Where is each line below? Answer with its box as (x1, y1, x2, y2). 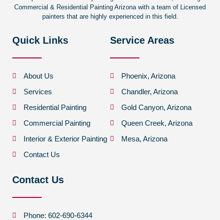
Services (23, 87, 52, 96)
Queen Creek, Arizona (121, 119, 192, 128)
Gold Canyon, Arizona (121, 103, 192, 112)
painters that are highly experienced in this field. (42, 12, 178, 20)
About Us (23, 72, 54, 81)
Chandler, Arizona (121, 87, 178, 96)
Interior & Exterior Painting (23, 135, 107, 143)
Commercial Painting (23, 119, 90, 128)
